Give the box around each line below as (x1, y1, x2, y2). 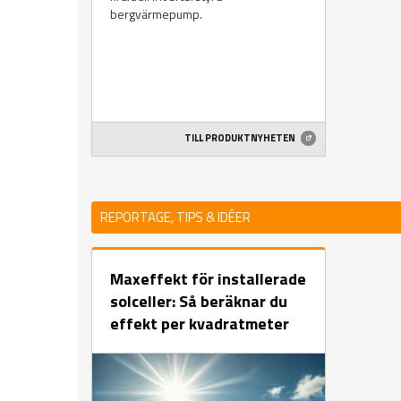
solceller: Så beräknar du (110, 289, 287, 314)
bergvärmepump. (110, 4, 202, 23)
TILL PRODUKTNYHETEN (183, 131, 297, 146)
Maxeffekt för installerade (110, 267, 306, 292)
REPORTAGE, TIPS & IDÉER (100, 207, 251, 228)
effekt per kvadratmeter (110, 311, 289, 337)
